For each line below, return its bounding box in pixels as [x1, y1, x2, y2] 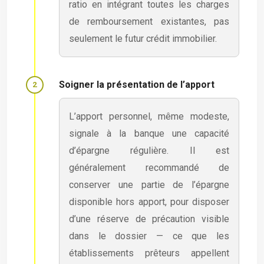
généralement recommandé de [69, 161, 229, 173]
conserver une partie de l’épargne [69, 179, 229, 190]
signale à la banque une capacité [69, 127, 229, 139]
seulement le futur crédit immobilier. [69, 32, 217, 44]
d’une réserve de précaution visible [69, 213, 229, 225]
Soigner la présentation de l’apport [59, 78, 214, 90]
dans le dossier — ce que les [69, 230, 229, 242]
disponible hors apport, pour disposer [69, 196, 229, 207]
